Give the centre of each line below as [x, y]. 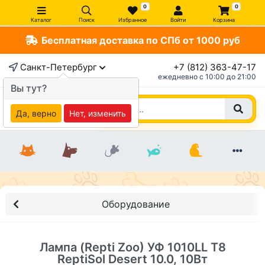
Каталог [41, 20]
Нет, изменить [98, 113]
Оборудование [135, 204]
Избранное [132, 20]
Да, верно [36, 113]
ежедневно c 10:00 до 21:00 [207, 77]
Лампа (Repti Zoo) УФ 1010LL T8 [132, 247]
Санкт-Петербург [59, 67]
